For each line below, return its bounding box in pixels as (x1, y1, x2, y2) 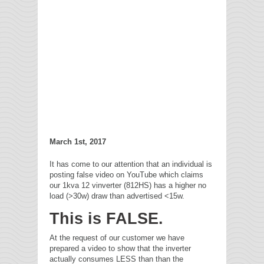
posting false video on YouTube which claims (49, 170, 203, 180)
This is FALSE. (49, 210, 168, 228)
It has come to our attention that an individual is (49, 160, 212, 169)
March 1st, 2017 (49, 137, 106, 147)
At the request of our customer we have (49, 233, 184, 243)
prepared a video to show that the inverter (49, 244, 191, 253)
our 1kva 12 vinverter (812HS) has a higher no (49, 181, 206, 190)
